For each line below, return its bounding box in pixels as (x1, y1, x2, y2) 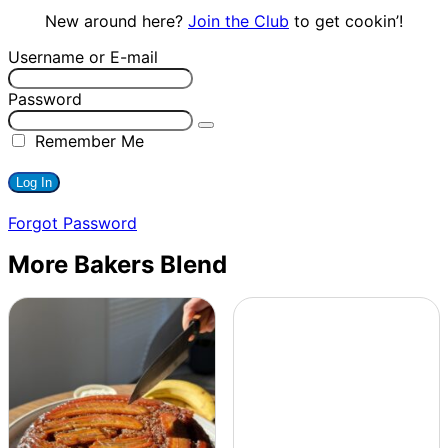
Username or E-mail (8, 47, 158, 68)
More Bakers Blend (8, 250, 227, 280)
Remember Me (30, 131, 144, 152)
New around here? (45, 11, 188, 32)
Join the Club (188, 11, 289, 32)
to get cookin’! (289, 11, 403, 32)
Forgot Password (8, 213, 137, 234)
